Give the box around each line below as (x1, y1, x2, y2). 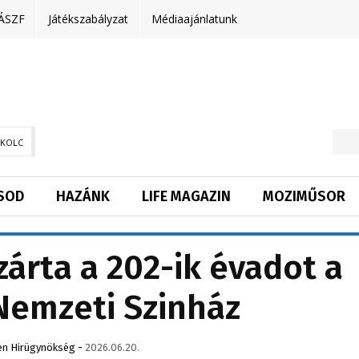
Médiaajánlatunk (151, 11, 237, 26)
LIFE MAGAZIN (142, 188, 231, 206)
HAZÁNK (56, 188, 110, 206)
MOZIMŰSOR (263, 188, 345, 206)
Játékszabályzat (48, 11, 128, 26)
